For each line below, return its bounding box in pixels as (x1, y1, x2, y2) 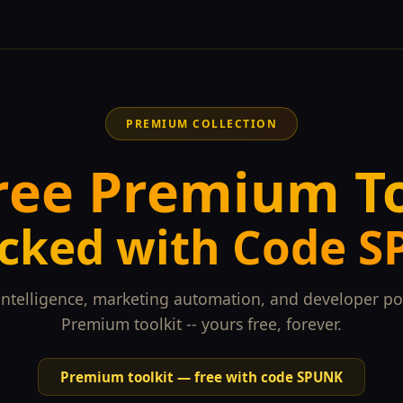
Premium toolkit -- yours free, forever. (61, 312, 342, 335)
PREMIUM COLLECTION (126, 115, 277, 131)
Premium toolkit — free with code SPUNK (60, 367, 343, 386)
